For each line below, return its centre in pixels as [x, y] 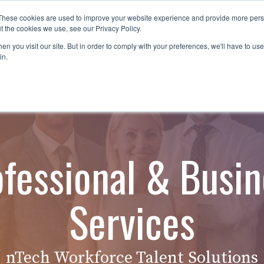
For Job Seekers [70, 30]
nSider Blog [159, 30]
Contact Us [230, 30]
